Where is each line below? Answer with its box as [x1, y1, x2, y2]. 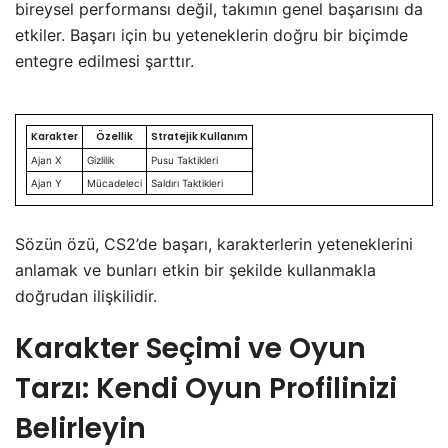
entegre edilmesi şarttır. [15, 50, 194, 71]
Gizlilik [87, 153, 114, 166]
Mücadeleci [87, 176, 142, 189]
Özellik [96, 128, 133, 144]
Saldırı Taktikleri [151, 176, 223, 189]
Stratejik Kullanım [151, 128, 248, 144]
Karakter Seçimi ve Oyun [15, 328, 366, 368]
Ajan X [31, 153, 61, 166]
